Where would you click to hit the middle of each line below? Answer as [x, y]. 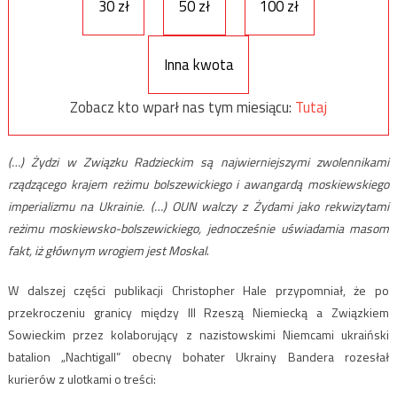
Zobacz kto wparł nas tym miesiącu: [183, 107]
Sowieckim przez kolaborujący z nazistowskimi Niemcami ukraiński [198, 335]
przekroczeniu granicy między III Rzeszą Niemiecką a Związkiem [198, 313]
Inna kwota [198, 64]
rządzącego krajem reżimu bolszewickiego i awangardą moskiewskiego [198, 184]
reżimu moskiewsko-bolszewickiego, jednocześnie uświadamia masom [198, 229]
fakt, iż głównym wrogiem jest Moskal [107, 251]
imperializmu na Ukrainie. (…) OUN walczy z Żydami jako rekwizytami [198, 206]
